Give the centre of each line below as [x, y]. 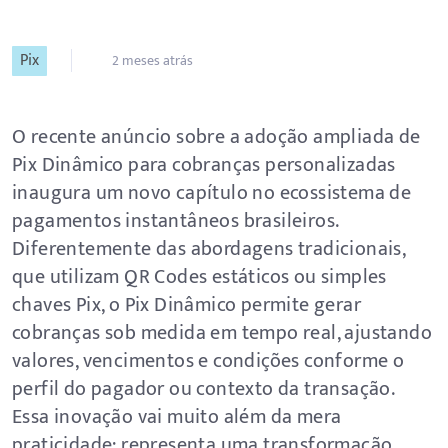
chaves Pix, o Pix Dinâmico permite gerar [186, 305]
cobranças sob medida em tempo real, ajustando [222, 333]
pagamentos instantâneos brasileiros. [175, 221]
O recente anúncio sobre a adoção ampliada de [216, 137]
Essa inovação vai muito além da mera [177, 417]
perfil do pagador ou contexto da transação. [203, 389]
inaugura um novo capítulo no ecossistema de [212, 193]
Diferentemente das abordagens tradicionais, [209, 249]
